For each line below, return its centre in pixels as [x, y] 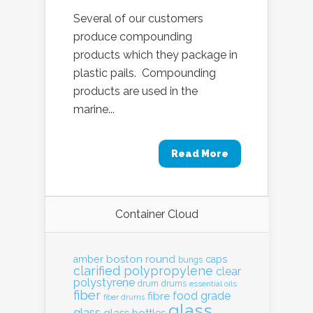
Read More [200, 154]
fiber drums [124, 297]
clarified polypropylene [143, 271]
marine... [94, 109]
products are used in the [136, 91]
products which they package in [155, 55]
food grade [202, 296]
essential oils [213, 284]
